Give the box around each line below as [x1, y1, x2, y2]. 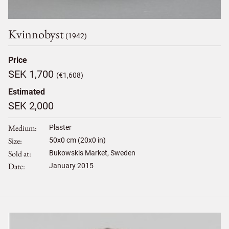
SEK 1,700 [8, 68, 56, 80]
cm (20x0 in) [65, 136, 106, 144]
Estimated [8, 87, 45, 97]
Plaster [49, 123, 72, 131]
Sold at [8, 148, 29, 159]
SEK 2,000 [8, 100, 54, 112]
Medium [8, 123, 35, 133]
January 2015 [49, 162, 94, 170]
